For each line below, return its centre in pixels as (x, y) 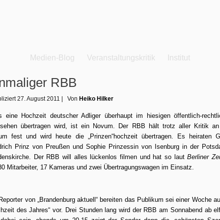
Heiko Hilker (96, 99)
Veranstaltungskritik (121, 58)
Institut (179, 58)
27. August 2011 (39, 99)
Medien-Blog (52, 58)
